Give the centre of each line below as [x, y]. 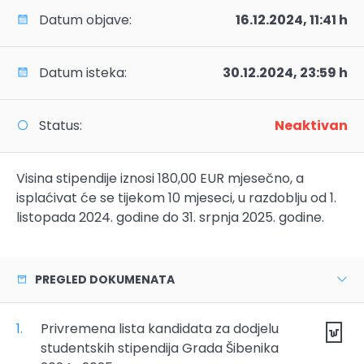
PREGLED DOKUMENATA [101, 279]
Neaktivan [309, 126]
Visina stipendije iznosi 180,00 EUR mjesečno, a [160, 178]
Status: [56, 126]
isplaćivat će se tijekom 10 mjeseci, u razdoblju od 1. [176, 198]
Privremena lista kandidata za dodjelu [160, 329]
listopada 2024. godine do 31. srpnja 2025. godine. [170, 217]
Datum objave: [80, 20]
